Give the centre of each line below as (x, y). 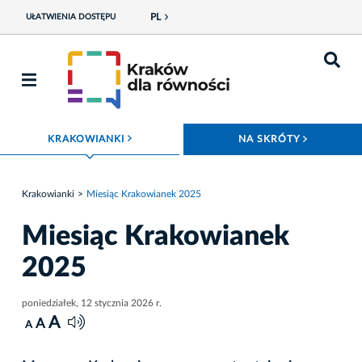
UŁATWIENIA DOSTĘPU (70, 17)
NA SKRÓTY (271, 139)
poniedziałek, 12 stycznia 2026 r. (92, 303)
